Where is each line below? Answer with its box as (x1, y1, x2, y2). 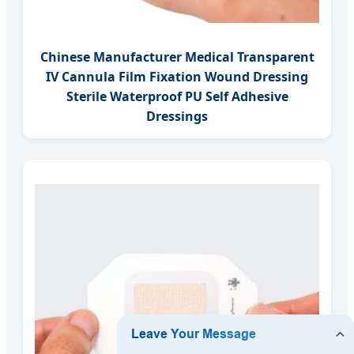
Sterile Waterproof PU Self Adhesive (66, 87, 288, 105)
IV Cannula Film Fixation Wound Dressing (46, 67, 308, 85)
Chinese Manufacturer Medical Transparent (40, 47, 314, 66)
